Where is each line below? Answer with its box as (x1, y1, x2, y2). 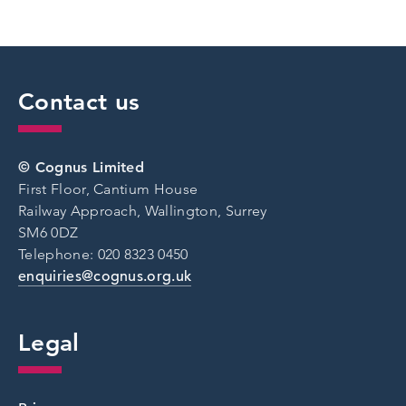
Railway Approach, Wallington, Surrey (18, 201, 267, 219)
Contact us (18, 87, 140, 116)
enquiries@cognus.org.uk (18, 266, 192, 285)
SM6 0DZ (18, 223, 79, 241)
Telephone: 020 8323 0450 (18, 245, 188, 263)
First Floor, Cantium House (18, 179, 198, 198)
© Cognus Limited (18, 158, 150, 176)
